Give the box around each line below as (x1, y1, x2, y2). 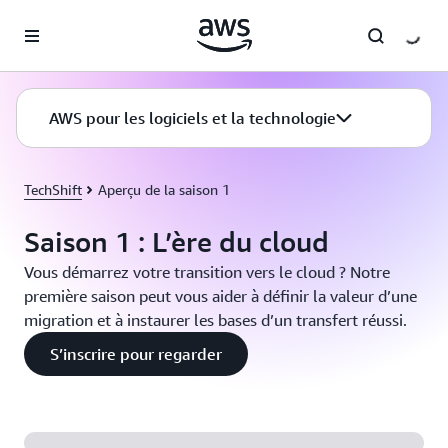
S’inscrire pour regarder (50, 344, 222, 364)
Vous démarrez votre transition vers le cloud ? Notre (24, 262, 390, 282)
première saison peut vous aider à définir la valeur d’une (24, 286, 417, 306)
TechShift (24, 181, 82, 198)
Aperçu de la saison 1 (98, 181, 230, 198)
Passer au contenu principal (9, 12, 185, 28)
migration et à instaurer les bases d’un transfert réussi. (24, 310, 407, 330)
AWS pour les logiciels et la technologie (49, 108, 336, 128)
